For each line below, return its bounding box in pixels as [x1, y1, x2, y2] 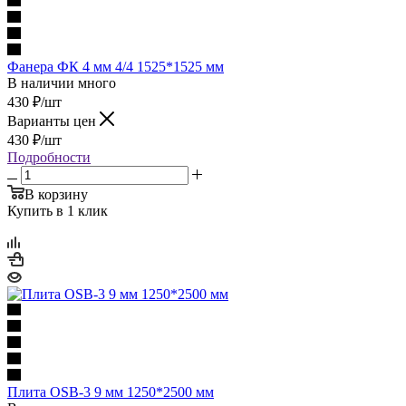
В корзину [24, 186, 88, 202]
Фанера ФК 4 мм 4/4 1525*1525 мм [7, 58, 224, 74]
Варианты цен [7, 112, 100, 129]
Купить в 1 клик [7, 202, 108, 218]
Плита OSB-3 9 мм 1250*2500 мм [7, 383, 214, 400]
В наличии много [7, 74, 116, 91]
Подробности [7, 149, 91, 165]
